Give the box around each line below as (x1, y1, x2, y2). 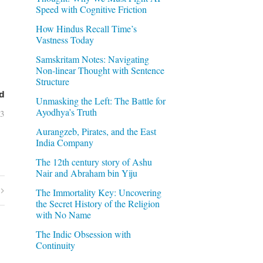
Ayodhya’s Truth (35, 105, 97, 118)
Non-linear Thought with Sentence (35, 63, 164, 76)
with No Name (35, 208, 91, 221)
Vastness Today (35, 33, 94, 46)
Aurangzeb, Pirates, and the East (35, 124, 156, 137)
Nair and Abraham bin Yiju (35, 166, 137, 179)
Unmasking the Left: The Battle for (35, 94, 166, 107)
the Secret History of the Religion (35, 197, 160, 210)
